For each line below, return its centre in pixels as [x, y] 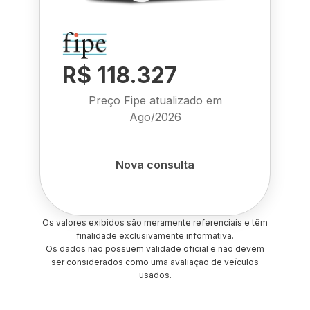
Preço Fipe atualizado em [155, 100]
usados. [155, 275]
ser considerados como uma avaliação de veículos [155, 262]
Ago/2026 [155, 117]
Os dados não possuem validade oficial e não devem [155, 249]
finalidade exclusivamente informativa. [155, 236]
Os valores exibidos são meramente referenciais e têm [155, 222]
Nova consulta [155, 164]
